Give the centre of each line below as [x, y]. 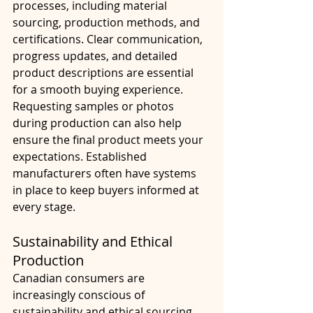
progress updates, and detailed [96, 56]
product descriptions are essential [104, 72]
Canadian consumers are [80, 278]
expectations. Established [81, 156]
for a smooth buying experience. [98, 89]
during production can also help [99, 123]
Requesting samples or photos [95, 106]
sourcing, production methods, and [108, 22]
